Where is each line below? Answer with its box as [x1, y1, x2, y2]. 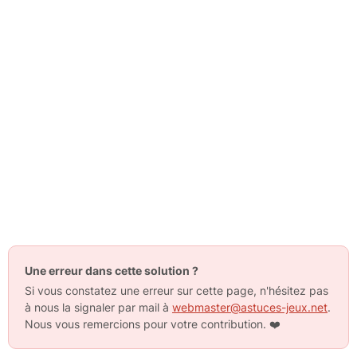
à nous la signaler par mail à [25, 300, 172, 314]
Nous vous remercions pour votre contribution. [25, 317, 269, 331]
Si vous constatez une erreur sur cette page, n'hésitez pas [25, 284, 328, 297]
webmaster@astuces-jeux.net [172, 300, 328, 314]
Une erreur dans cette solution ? [25, 264, 198, 277]
